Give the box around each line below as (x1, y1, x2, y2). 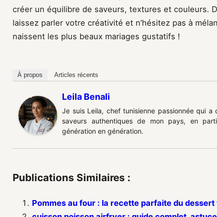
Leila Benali (62, 92, 110, 102)
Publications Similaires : (13, 171, 130, 184)
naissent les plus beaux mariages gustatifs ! (13, 31, 180, 42)
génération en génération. (62, 127, 143, 136)
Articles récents (54, 71, 98, 79)
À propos (17, 71, 43, 79)
